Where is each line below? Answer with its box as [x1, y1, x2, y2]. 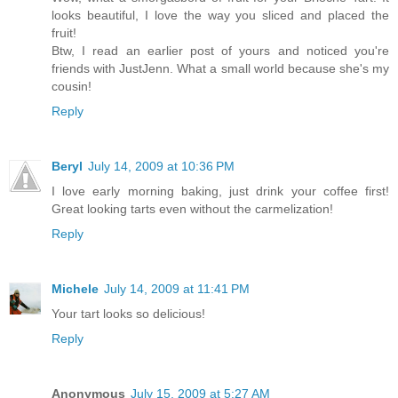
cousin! [52, 79, 92, 94]
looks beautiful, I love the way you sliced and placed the [52, 8, 389, 23]
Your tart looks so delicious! [52, 306, 205, 322]
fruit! [52, 26, 76, 41]
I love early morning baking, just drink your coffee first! [52, 184, 389, 199]
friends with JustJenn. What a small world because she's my [52, 61, 389, 76]
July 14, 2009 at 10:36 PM [88, 159, 235, 174]
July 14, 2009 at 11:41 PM [104, 282, 250, 297]
